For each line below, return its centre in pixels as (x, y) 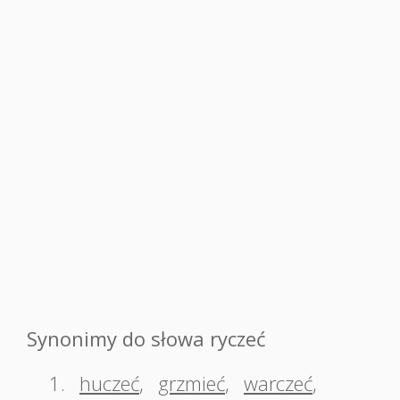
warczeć (278, 383)
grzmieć (192, 383)
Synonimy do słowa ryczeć (146, 338)
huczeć (109, 383)
